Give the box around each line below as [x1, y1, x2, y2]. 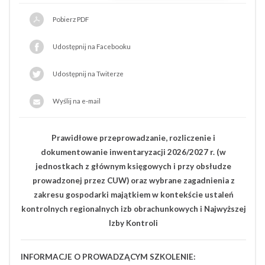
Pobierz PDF [53, 15, 89, 23]
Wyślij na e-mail [53, 97, 101, 105]
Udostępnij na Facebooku [53, 43, 131, 50]
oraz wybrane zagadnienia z [130, 176, 235, 185]
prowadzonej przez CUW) [32, 176, 131, 185]
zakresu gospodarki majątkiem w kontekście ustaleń [33, 190, 234, 199]
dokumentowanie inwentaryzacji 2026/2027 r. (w [41, 147, 226, 157]
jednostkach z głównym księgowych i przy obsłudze [35, 161, 231, 171]
